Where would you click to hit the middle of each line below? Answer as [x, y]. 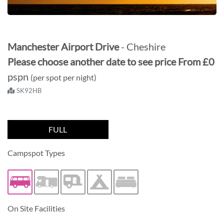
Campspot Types [36, 152]
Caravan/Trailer [99, 187]
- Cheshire [143, 46]
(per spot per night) [63, 77]
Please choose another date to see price [92, 61]
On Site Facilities [36, 208]
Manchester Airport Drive [64, 46]
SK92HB [29, 90]
